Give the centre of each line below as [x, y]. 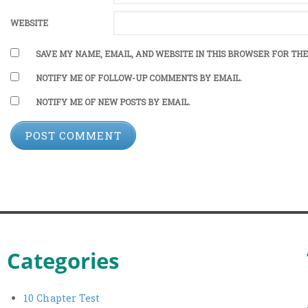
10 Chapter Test [62, 298]
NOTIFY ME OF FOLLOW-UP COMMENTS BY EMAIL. [139, 78]
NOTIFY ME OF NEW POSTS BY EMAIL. [113, 102]
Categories [63, 260]
